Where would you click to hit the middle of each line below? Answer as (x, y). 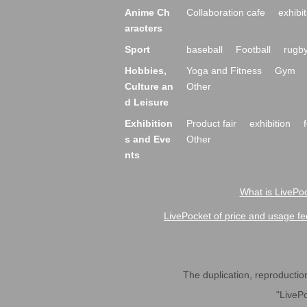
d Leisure (147, 102)
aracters (144, 28)
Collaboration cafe (226, 12)
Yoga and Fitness (224, 71)
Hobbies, (146, 71)
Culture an (149, 86)
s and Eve (148, 139)
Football (253, 49)
